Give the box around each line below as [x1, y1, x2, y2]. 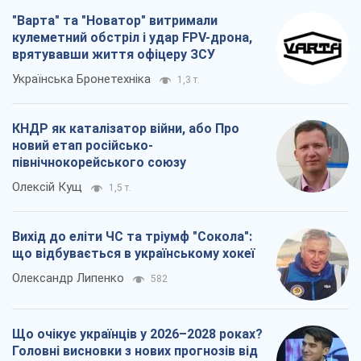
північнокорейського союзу [12, 154, 186, 170]
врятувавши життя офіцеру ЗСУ [12, 46, 215, 62]
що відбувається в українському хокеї [12, 245, 255, 261]
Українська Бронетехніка [12, 71, 151, 86]
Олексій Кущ [12, 179, 82, 194]
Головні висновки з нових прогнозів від [12, 342, 258, 359]
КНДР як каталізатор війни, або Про [12, 120, 239, 136]
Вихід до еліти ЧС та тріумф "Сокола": [12, 228, 252, 244]
